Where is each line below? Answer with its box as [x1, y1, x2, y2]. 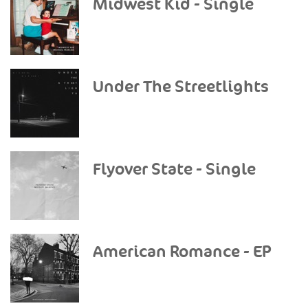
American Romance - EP [93, 242, 272, 262]
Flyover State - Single [93, 159, 256, 179]
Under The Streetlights [93, 77, 269, 97]
